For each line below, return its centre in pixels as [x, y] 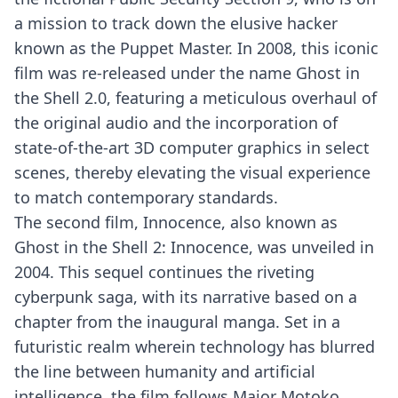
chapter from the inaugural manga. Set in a [177, 322]
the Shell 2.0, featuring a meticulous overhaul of [195, 98]
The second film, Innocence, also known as [176, 222]
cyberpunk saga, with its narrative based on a [186, 297]
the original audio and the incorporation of [176, 123]
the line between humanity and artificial [165, 371]
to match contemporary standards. [146, 197]
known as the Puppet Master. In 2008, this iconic [196, 48]
